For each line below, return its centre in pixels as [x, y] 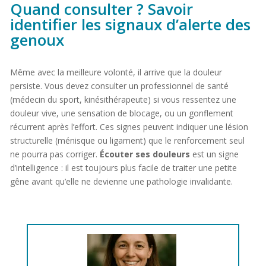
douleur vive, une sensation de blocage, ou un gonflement [121, 113]
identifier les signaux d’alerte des [130, 24]
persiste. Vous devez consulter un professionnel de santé [119, 85]
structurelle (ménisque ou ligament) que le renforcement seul [127, 140]
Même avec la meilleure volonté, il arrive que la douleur [116, 72]
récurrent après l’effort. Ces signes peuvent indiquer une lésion [129, 126]
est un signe [214, 154]
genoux [37, 39]
